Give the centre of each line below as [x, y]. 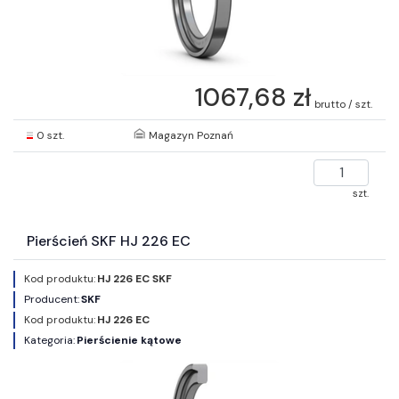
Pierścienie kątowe [129, 340]
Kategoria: [49, 340]
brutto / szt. [343, 104]
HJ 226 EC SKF [134, 278]
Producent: [52, 299]
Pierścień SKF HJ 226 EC [109, 240]
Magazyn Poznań [191, 136]
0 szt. [50, 135]
